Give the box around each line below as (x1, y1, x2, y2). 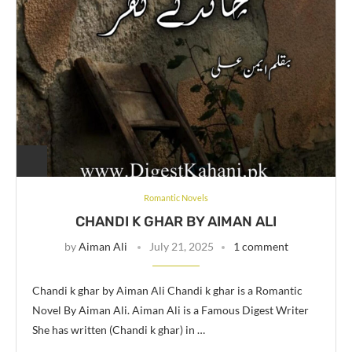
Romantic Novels (144, 192, 208, 203)
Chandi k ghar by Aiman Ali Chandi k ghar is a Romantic (32, 283, 302, 297)
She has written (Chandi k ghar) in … (32, 322, 205, 336)
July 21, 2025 (148, 239, 214, 253)
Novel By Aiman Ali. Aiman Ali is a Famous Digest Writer (32, 302, 309, 317)
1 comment (233, 239, 288, 253)
